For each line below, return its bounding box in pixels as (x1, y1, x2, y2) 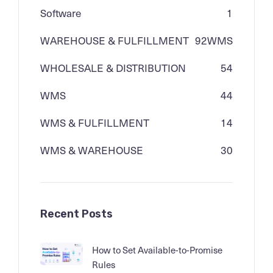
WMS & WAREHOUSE (40, 142, 143, 158)
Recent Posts (40, 207, 113, 221)
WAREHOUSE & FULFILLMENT (40, 32, 189, 49)
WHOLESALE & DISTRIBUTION (40, 60, 186, 76)
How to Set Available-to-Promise (92, 243, 222, 257)
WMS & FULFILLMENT (40, 115, 149, 131)
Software (40, 5, 81, 21)
